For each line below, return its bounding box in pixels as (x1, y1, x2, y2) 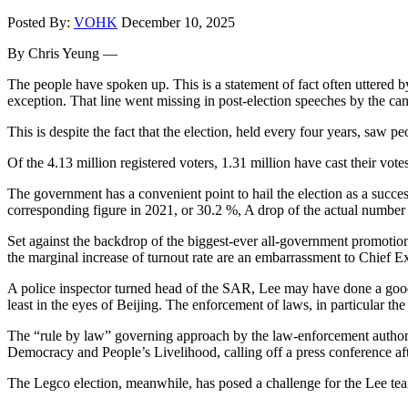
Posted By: (7, 14, 74, 30)
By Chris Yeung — (7, 45, 117, 61)
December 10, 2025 (121, 14, 235, 30)
